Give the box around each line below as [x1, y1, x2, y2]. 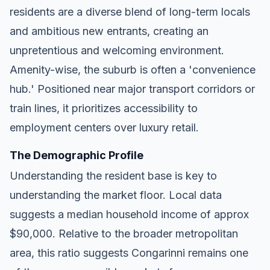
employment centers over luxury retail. [10, 121, 199, 134]
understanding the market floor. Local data [10, 188, 222, 201]
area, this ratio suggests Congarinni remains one [10, 246, 248, 259]
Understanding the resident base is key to [10, 169, 217, 182]
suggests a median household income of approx [10, 207, 249, 221]
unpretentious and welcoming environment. [10, 43, 224, 57]
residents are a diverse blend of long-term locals [10, 5, 250, 18]
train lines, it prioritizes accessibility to [10, 101, 198, 115]
